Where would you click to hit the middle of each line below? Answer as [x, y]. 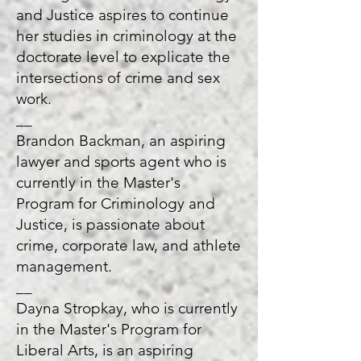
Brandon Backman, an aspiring [121, 141]
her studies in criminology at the [127, 36]
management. [66, 266]
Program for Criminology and [116, 203]
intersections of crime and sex [118, 78]
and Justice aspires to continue [122, 15]
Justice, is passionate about [110, 224]
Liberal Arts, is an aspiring [105, 350]
